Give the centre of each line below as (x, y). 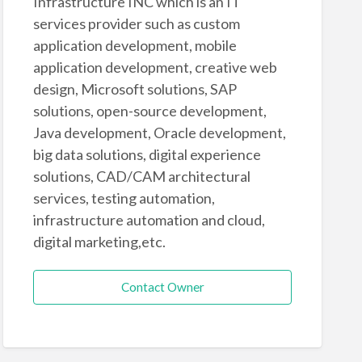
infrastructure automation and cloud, (149, 219)
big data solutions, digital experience (147, 154)
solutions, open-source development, (149, 110)
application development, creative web (155, 67)
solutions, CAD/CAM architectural (141, 176)
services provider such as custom (136, 23)
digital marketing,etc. (99, 241)
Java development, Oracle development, (159, 132)
